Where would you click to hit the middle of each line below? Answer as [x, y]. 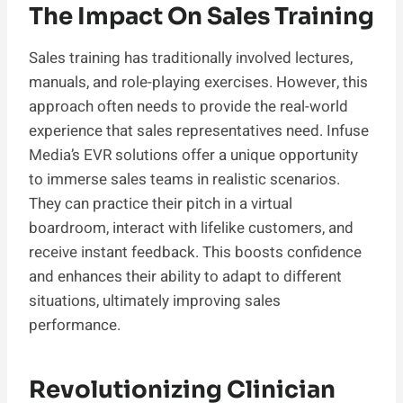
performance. [75, 325]
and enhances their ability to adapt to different [185, 276]
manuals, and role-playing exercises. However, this [198, 82]
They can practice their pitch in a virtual [161, 203]
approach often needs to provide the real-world [188, 106]
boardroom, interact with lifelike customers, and [191, 228]
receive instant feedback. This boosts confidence [195, 252]
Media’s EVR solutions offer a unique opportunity [193, 155]
